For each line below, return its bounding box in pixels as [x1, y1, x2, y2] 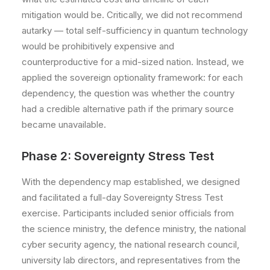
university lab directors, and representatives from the [22, 254, 240, 266]
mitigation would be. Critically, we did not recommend [22, 9, 242, 20]
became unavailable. [22, 119, 106, 130]
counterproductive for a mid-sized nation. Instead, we [22, 56, 244, 67]
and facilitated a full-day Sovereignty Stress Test [22, 192, 223, 203]
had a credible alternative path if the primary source [22, 103, 234, 115]
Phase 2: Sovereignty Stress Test [22, 149, 214, 163]
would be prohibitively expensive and [22, 40, 174, 52]
